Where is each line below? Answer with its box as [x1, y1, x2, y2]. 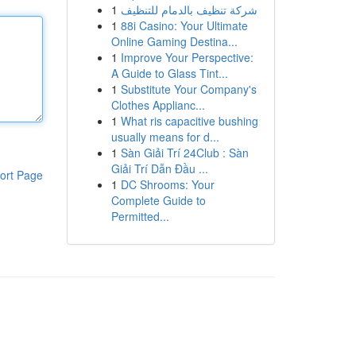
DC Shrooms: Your [120, 176, 215, 192]
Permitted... [110, 208, 169, 224]
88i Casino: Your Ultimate [120, 17, 248, 33]
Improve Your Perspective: [120, 49, 253, 65]
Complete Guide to [110, 192, 206, 208]
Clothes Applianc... [110, 97, 205, 113]
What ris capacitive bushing [120, 113, 258, 129]
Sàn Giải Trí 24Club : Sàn [120, 145, 249, 161]
